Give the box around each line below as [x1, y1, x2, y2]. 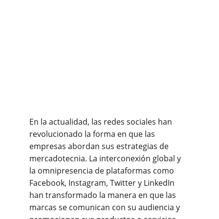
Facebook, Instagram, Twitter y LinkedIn [29, 177, 176, 188]
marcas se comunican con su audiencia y [29, 202, 182, 213]
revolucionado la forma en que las [29, 129, 157, 139]
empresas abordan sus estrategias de [29, 141, 171, 152]
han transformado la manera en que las [29, 190, 178, 200]
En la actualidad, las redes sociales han [29, 116, 174, 127]
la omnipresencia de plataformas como [29, 165, 176, 176]
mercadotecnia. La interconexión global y [29, 153, 183, 164]
